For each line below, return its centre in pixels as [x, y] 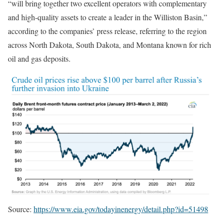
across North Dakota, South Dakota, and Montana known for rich [110, 44]
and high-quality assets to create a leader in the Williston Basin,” [108, 17]
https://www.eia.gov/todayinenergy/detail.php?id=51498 [121, 209]
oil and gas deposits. [40, 58]
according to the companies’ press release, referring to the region [107, 31]
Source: [21, 209]
